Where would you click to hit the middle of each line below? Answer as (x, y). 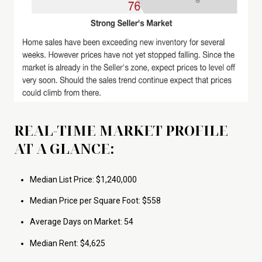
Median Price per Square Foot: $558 (95, 201)
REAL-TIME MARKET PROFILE (121, 130)
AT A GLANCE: (64, 149)
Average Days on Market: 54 (81, 222)
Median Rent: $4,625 (67, 243)
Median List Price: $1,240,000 (83, 179)
